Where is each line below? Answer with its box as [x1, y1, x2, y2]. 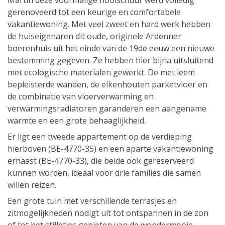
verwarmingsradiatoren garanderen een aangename [8, 103, 206, 115]
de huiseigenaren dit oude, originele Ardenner [8, 31, 181, 42]
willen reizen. [8, 179, 56, 191]
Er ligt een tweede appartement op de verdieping [8, 131, 192, 143]
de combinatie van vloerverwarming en [8, 91, 154, 102]
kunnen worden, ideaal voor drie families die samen [8, 167, 201, 179]
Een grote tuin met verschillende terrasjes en [8, 195, 177, 207]
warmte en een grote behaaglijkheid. [8, 115, 146, 127]
